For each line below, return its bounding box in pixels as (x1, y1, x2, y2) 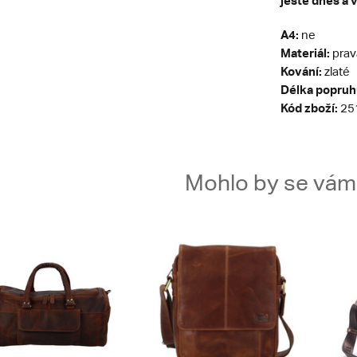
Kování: (280, 64, 322, 79)
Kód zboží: (280, 100, 338, 116)
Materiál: (280, 45, 330, 61)
